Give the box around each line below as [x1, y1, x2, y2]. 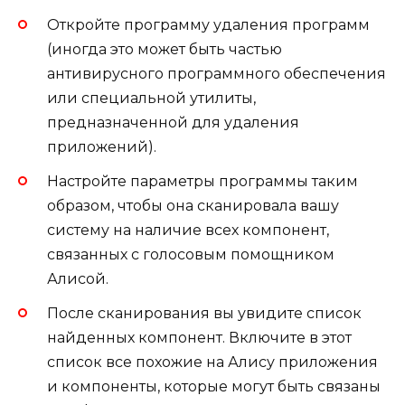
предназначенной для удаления [47, 113, 299, 131]
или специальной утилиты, [47, 89, 256, 107]
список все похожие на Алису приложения [47, 353, 378, 372]
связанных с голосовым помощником [47, 246, 334, 264]
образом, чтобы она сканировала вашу [47, 197, 339, 215]
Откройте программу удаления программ [47, 15, 370, 33]
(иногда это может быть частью [47, 40, 282, 58]
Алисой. [47, 270, 108, 288]
